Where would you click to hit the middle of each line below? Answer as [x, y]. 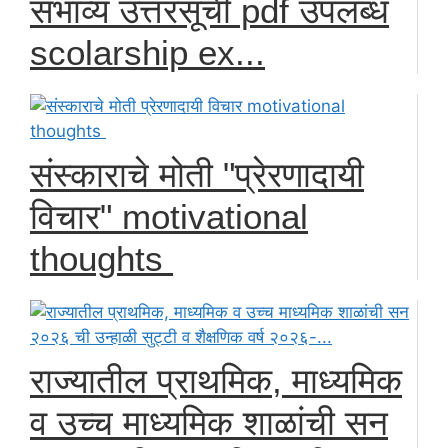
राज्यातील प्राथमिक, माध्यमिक [216, 380]
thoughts [101, 258]
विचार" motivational [169, 216]
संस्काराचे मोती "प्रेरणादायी [197, 174]
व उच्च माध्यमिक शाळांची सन [209, 422]
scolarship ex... [147, 52]
